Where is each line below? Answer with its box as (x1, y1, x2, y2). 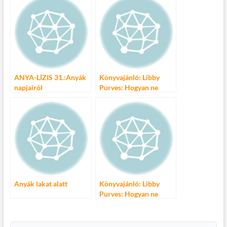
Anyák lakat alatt (14, 179, 67, 188)
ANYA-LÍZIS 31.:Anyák (14, 73, 86, 82)
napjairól (14, 83, 43, 92)
